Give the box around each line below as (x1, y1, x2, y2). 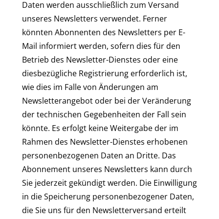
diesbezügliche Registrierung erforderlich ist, (22, 68, 187, 79)
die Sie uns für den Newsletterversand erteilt (22, 205, 186, 216)
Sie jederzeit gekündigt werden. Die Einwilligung (22, 177, 197, 188)
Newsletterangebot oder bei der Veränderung (22, 95, 191, 106)
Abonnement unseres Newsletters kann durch (22, 164, 192, 175)
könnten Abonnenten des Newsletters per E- (22, 27, 185, 38)
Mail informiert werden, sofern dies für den (22, 41, 180, 51)
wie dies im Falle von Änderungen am (22, 82, 158, 92)
